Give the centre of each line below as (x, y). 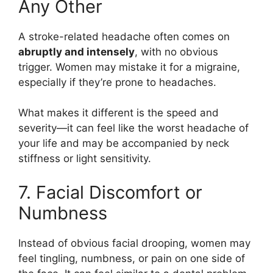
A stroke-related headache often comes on (124, 36)
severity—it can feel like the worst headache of (133, 128)
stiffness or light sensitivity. (85, 158)
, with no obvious (176, 51)
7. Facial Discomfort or (110, 192)
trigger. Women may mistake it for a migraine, (129, 67)
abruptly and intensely (76, 51)
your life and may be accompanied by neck (124, 143)
